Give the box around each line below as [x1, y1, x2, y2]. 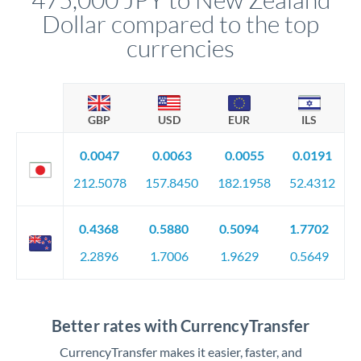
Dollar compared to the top [42, 9, 319, 39]
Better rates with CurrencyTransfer [51, 316, 310, 335]
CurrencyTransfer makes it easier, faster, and [59, 344, 302, 359]
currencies [127, 33, 234, 63]
